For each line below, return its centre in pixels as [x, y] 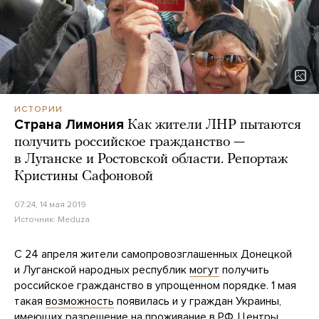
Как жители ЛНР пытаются [214, 125]
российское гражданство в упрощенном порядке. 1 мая [155, 285]
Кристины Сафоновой [84, 176]
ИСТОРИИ [38, 109]
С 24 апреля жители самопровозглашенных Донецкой [153, 254]
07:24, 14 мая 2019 [50, 204]
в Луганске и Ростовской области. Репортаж [151, 159]
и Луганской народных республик [102, 270]
